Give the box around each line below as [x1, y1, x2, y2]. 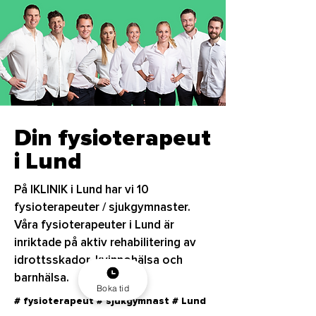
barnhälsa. [14, 270, 72, 285]
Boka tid [97, 282, 129, 293]
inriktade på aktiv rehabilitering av [14, 235, 196, 250]
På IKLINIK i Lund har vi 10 [14, 182, 149, 197]
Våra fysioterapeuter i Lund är [14, 217, 174, 232]
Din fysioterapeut [14, 124, 211, 152]
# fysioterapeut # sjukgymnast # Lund [14, 295, 206, 307]
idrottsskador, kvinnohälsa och [14, 253, 183, 267]
